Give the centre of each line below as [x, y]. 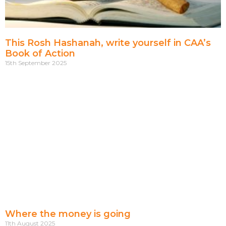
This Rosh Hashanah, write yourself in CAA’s [108, 43]
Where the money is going [68, 214]
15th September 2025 [36, 63]
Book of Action [40, 54]
